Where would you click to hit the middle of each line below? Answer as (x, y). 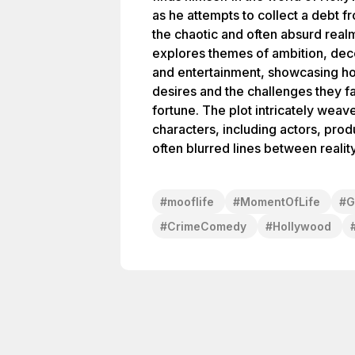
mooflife (191, 202)
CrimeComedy (207, 226)
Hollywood (302, 226)
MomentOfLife (280, 202)
